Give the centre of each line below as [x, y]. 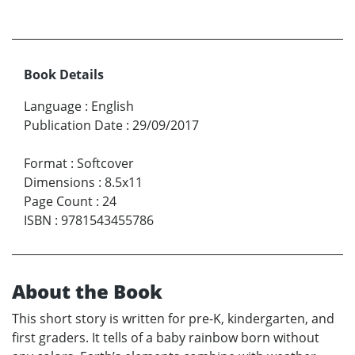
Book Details [64, 74]
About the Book [87, 291]
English [113, 106]
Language [53, 106]
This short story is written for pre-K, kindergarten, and [173, 318]
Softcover [105, 163]
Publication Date [73, 125]
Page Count [58, 201]
